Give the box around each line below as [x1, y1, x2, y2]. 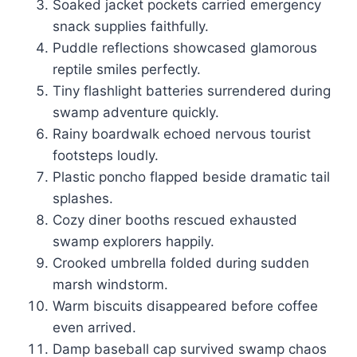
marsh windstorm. [53, 277, 168, 293]
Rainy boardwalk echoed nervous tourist [53, 126, 311, 143]
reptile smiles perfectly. [53, 61, 201, 78]
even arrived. [53, 320, 136, 336]
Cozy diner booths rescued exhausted [53, 212, 297, 229]
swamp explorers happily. [53, 233, 214, 250]
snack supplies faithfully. [53, 18, 209, 35]
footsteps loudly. [53, 147, 159, 164]
